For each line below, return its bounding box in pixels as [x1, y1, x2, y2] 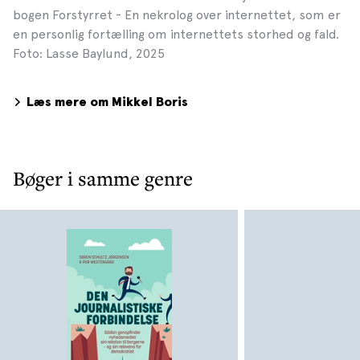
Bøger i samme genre [13, 164, 193, 191]
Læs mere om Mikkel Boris [27, 96, 188, 109]
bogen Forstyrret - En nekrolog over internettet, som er [13, 7, 341, 23]
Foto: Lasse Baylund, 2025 [13, 46, 165, 62]
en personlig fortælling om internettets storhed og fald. [13, 27, 339, 43]
